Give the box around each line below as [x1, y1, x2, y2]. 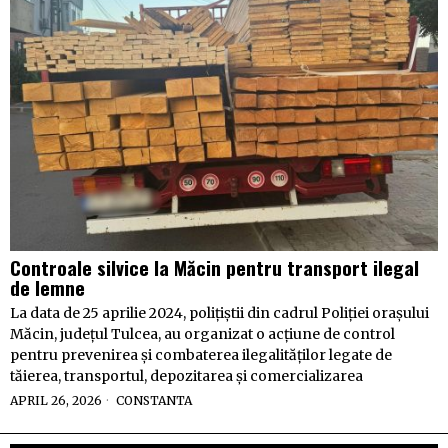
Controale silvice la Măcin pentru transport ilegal [10, 252, 419, 281]
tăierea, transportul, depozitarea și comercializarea [10, 366, 363, 385]
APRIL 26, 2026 [10, 392, 102, 408]
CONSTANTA [116, 392, 192, 408]
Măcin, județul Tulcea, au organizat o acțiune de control [10, 324, 395, 343]
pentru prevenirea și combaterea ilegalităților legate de [10, 345, 392, 364]
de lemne [10, 272, 85, 301]
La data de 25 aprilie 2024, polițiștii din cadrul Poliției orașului [10, 303, 429, 322]
